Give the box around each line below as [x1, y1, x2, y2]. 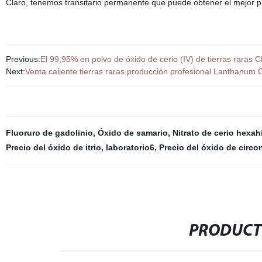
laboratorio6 [105, 143, 154, 152]
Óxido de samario [97, 128, 168, 137]
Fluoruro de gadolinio [5, 128, 93, 137]
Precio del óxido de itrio [5, 143, 101, 152]
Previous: [5, 54, 40, 64]
